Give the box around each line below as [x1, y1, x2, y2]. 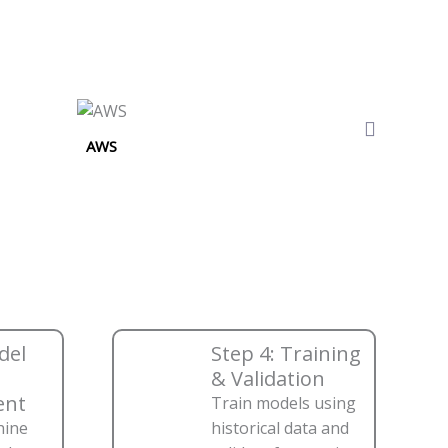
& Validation [211, 365, 325, 393]
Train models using [211, 392, 356, 415]
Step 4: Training [211, 340, 361, 368]
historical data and [211, 417, 349, 440]
